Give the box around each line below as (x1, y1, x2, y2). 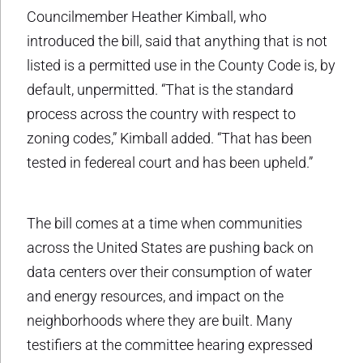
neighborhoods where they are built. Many (27, 311, 293, 329)
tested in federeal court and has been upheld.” (27, 153, 313, 171)
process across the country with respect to (27, 105, 296, 122)
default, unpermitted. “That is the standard (27, 80, 293, 98)
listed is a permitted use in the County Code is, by (27, 56, 335, 74)
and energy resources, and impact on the (27, 287, 284, 305)
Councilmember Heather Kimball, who (27, 7, 267, 25)
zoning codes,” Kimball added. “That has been (27, 129, 312, 147)
